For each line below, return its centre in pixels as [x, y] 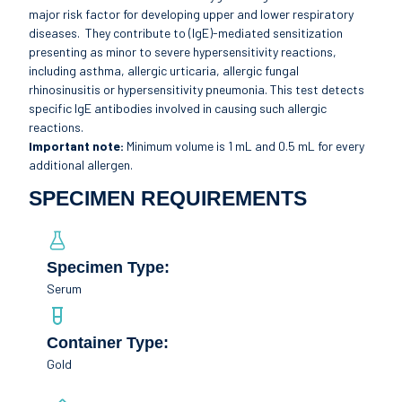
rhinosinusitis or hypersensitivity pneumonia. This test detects [197, 89]
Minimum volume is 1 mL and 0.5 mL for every [245, 145]
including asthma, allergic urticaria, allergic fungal [164, 70]
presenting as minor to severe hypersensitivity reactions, [183, 51]
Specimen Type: [111, 268]
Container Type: [110, 343]
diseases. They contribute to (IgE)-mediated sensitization [186, 32]
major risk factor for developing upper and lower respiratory [192, 13]
